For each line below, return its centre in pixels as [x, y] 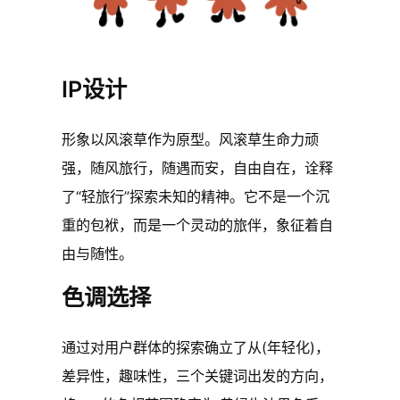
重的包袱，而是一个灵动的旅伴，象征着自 [198, 225]
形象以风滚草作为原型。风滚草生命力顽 [191, 139]
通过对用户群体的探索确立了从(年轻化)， [196, 347]
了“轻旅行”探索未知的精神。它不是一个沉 [196, 196]
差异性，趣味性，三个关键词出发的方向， [198, 375]
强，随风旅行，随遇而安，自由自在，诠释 [198, 167]
